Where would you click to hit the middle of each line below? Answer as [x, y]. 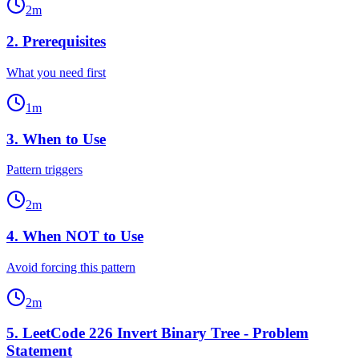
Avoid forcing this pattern [71, 267]
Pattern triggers [44, 170]
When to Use [64, 139]
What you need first [56, 72]
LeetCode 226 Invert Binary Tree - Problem [165, 333]
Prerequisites [64, 42]
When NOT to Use [83, 236]
